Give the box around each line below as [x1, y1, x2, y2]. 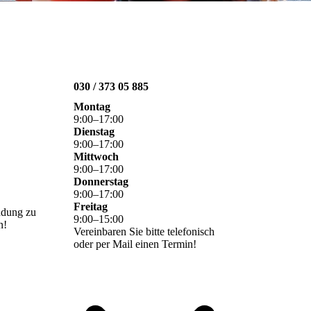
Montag [74, 101, 110, 113]
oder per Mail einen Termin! [74, 238, 196, 251]
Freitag [74, 201, 108, 213]
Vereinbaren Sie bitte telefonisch [74, 226, 215, 238]
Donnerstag [74, 176, 128, 188]
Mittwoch [74, 151, 119, 163]
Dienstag [74, 126, 115, 138]
